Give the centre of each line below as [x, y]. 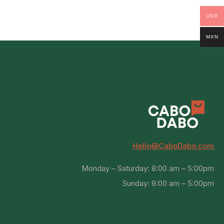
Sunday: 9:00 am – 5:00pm [168, 183]
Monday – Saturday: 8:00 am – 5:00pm [148, 168]
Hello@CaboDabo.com [173, 145]
